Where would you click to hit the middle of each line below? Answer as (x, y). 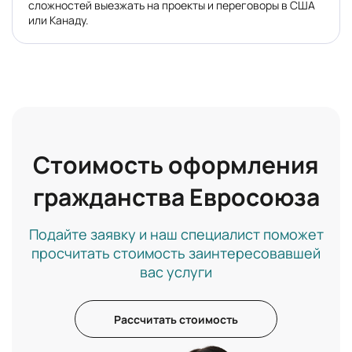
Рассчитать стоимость (176, 319)
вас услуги (176, 272)
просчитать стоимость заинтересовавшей (176, 253)
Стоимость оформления (176, 165)
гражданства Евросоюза (176, 197)
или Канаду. (59, 20)
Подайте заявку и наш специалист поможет (176, 235)
